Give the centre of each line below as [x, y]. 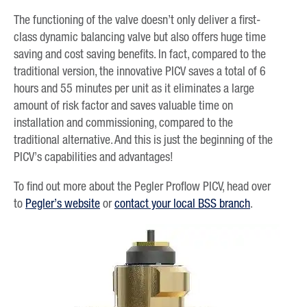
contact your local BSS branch [182, 203]
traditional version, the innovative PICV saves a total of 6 [140, 71]
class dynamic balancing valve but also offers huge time [140, 37]
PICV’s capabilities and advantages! [94, 157]
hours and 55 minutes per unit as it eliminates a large [134, 88]
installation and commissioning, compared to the [123, 122]
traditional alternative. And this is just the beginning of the [143, 139]
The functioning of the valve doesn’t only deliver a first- [137, 20]
